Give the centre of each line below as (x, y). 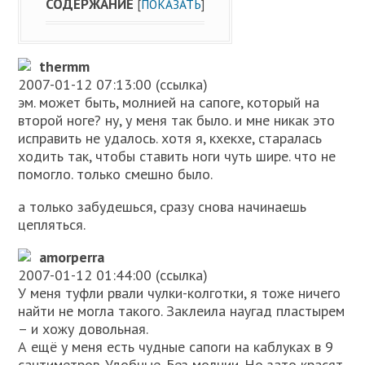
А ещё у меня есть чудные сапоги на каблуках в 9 (176, 347)
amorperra (72, 257)
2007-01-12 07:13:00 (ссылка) (113, 85)
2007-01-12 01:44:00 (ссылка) (113, 275)
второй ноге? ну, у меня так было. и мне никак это (177, 121)
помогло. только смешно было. (116, 174)
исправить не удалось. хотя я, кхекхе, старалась (170, 139)
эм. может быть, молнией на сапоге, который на (169, 103)
